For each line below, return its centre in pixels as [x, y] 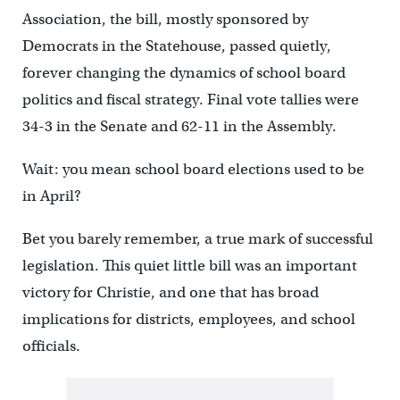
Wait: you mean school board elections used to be [193, 170]
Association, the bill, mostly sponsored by [165, 20]
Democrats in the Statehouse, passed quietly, [176, 46]
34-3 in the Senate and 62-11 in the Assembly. [179, 127]
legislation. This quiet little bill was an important [189, 266]
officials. [51, 346]
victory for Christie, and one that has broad [170, 293]
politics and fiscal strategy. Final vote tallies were [190, 100]
